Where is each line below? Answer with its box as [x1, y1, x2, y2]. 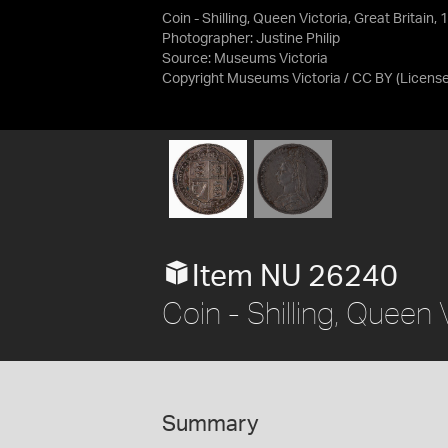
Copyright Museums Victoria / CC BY [162, 72, 393, 86]
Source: [162, 52, 214, 66]
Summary [162, 412, 259, 435]
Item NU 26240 [192, 261, 398, 292]
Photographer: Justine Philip [162, 32, 340, 46]
